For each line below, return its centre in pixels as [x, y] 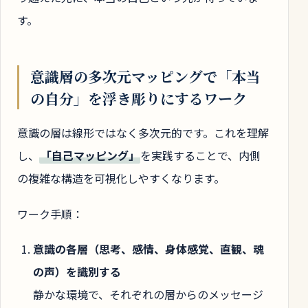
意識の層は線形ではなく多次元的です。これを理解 [143, 133]
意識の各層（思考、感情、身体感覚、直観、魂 [149, 249]
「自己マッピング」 [90, 156]
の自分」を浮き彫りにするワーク [139, 98]
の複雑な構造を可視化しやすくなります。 [121, 178]
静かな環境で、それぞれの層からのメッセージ [148, 295]
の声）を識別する [77, 272]
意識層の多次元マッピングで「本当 [145, 76]
